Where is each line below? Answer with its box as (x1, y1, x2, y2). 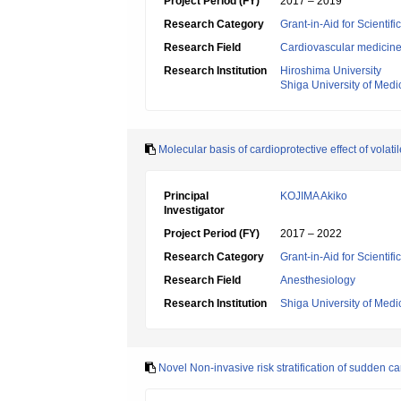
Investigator (164, 204, 225, 217)
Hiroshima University (280, 64, 381, 77)
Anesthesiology (280, 274, 355, 286)
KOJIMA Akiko (280, 190, 347, 202)
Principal (164, 190, 209, 202)
